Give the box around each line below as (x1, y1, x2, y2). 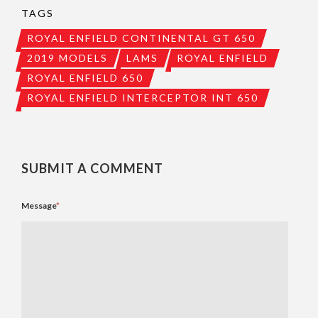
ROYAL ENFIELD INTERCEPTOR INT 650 (27, 92, 258, 104)
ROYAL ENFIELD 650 (27, 72, 143, 84)
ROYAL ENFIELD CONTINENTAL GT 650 (27, 32, 256, 45)
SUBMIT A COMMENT (21, 160, 163, 177)
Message (21, 200, 56, 212)
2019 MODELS (27, 52, 108, 65)
